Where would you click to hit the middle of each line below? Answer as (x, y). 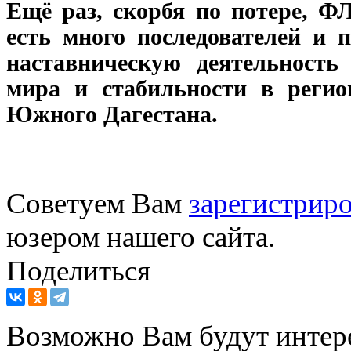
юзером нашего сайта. (141, 237)
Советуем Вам (98, 203)
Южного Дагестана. (112, 114)
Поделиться (78, 270)
